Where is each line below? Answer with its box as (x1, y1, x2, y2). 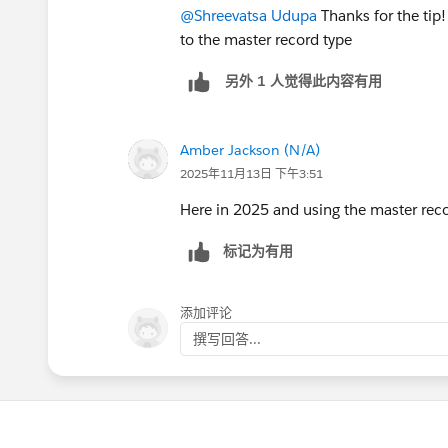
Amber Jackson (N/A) (180, 140, 320, 159)
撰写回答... (193, 329, 261, 348)
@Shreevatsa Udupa (180, 5, 317, 25)
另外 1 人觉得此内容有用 (225, 72, 382, 91)
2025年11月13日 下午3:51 (180, 164, 323, 182)
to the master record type (180, 29, 352, 49)
